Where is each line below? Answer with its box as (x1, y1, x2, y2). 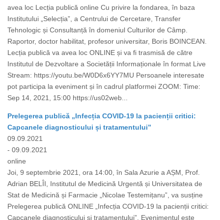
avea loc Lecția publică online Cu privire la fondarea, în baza (7, 3, 195, 12)
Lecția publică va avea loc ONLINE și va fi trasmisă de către (7, 49, 192, 57)
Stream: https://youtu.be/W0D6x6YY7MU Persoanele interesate (7, 71, 204, 80)
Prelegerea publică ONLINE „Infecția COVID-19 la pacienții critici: (7, 202, 209, 211)
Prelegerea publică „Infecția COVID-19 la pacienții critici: (7, 112, 196, 120)
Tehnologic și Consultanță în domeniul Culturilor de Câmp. (7, 26, 188, 34)
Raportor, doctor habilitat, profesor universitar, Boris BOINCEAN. (7, 37, 207, 46)
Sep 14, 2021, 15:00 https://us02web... (7, 94, 128, 102)
